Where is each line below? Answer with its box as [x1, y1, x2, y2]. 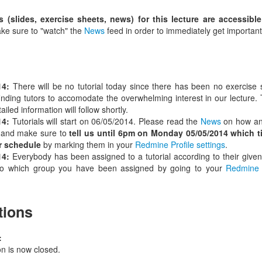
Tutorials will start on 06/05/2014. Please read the [9, 115, 201, 127]
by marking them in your [41, 138, 135, 150]
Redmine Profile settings [135, 138, 225, 150]
